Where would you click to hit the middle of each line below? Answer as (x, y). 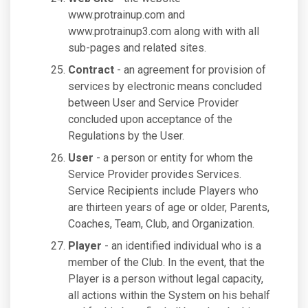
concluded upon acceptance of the (150, 119)
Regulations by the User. (126, 136)
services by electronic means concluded (165, 86)
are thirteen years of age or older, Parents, (169, 207)
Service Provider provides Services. (155, 174)
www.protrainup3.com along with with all (164, 31)
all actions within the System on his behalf (169, 295)
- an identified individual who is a (181, 246)
